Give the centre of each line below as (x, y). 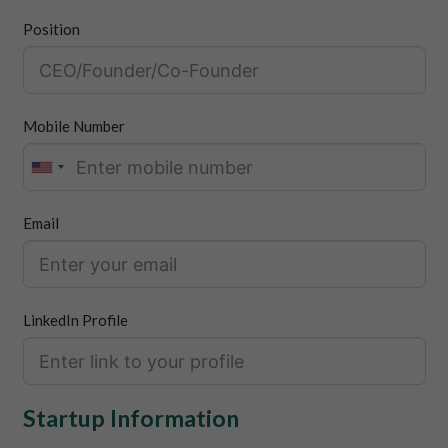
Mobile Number (73, 126)
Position (51, 29)
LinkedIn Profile (75, 320)
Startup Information (130, 418)
